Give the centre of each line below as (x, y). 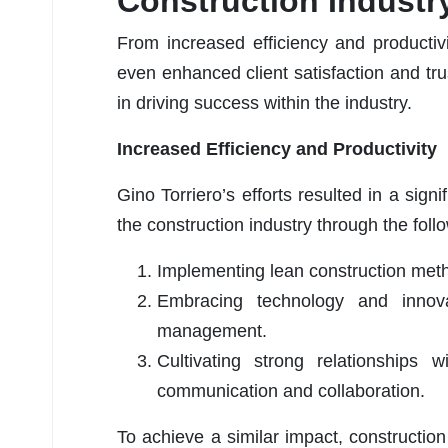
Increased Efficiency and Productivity (277, 148)
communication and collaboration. (291, 390)
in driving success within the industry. (264, 102)
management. (212, 330)
